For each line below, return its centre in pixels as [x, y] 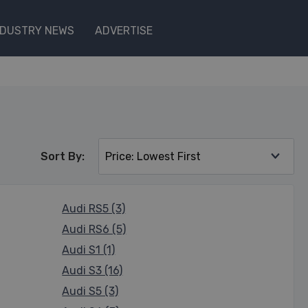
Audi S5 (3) [90, 291]
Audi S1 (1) [89, 250]
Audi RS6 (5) [94, 229]
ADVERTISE [124, 30]
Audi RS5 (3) [94, 209]
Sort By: [63, 156]
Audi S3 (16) [92, 271]
